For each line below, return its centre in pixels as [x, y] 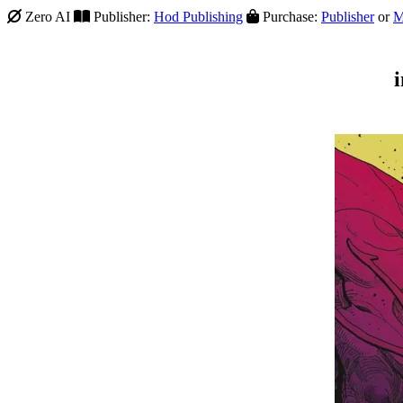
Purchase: [290, 16]
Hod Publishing [198, 16]
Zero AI [46, 16]
